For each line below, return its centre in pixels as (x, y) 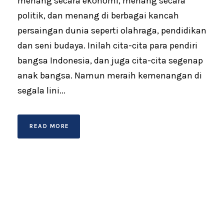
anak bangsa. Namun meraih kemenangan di (110, 75)
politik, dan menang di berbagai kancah (98, 15)
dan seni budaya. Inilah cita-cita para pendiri (107, 45)
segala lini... (41, 90)
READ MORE (49, 126)
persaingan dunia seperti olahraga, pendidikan (112, 30)
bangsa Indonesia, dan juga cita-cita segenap (110, 60)
